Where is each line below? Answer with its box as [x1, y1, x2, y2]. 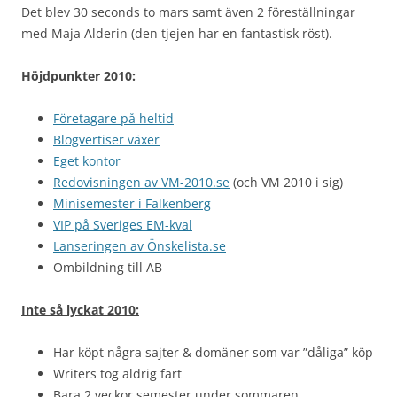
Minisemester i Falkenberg [53, 195, 211, 212]
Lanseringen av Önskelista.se [53, 237, 226, 254]
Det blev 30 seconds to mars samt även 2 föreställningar [21, 4, 355, 20]
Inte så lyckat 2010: [21, 301, 139, 318]
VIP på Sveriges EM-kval [53, 216, 192, 233]
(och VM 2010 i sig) [230, 174, 343, 191]
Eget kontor [53, 152, 121, 169]
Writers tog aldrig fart [53, 365, 182, 382]
